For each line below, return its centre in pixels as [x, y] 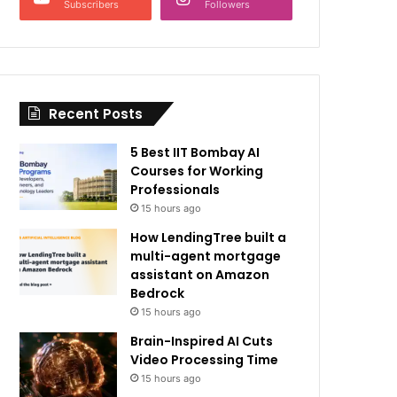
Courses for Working [197, 171]
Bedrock [158, 293]
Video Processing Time [205, 360]
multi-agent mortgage [206, 256]
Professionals [175, 190]
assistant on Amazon [200, 275]
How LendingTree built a [209, 237]
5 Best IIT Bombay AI [195, 152]
